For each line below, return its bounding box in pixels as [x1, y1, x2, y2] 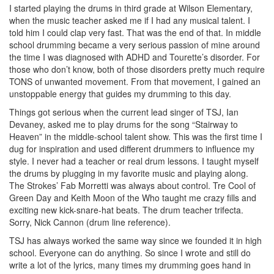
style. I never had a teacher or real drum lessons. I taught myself [9, 154, 259, 167]
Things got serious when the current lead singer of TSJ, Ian [9, 105, 239, 118]
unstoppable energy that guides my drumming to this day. [9, 87, 231, 100]
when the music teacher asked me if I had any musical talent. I [9, 13, 250, 26]
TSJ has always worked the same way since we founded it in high [9, 234, 262, 246]
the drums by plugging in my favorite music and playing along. [9, 166, 248, 179]
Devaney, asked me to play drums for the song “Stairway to [9, 117, 238, 130]
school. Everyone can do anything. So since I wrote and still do [9, 246, 251, 259]
